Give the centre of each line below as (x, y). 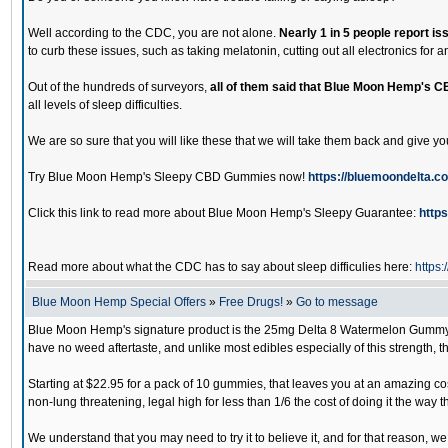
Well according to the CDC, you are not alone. (153, 33)
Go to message (337, 302)
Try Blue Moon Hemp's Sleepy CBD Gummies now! (168, 177)
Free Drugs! (251, 302)
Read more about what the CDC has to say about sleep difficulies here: (221, 267)
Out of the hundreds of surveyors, (119, 87)
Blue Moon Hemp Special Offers (119, 302)
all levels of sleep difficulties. (105, 105)
